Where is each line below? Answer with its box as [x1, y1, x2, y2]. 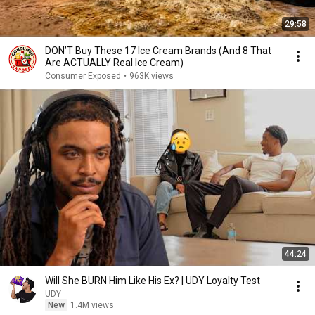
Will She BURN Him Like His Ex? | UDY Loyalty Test [45, 275, 260, 286]
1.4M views [70, 300, 114, 310]
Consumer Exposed [45, 71, 121, 81]
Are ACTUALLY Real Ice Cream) [45, 57, 184, 68]
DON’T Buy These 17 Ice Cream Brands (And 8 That [45, 45, 271, 56]
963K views [129, 71, 174, 81]
